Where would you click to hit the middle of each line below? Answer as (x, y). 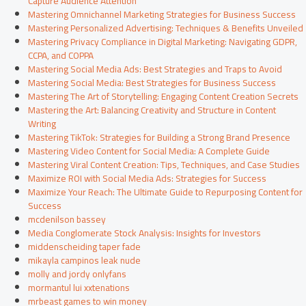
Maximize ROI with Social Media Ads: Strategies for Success (148, 179)
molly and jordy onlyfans (78, 274)
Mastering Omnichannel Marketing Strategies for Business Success (162, 15)
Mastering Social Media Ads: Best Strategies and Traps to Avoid (155, 69)
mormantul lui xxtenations (79, 288)
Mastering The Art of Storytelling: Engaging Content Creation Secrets (164, 97)
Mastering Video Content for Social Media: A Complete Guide (149, 151)
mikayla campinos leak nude (85, 261)
